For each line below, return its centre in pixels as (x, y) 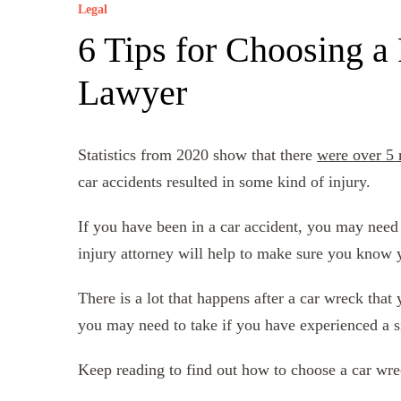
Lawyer (132, 92)
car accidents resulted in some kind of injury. (224, 181)
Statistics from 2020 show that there (197, 154)
